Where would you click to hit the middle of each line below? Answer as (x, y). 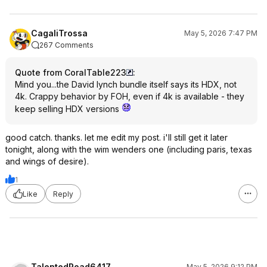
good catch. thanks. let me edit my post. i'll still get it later (117, 137)
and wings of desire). (47, 161)
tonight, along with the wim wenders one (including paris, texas (129, 149)
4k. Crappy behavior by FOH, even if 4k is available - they (130, 96)
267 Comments (66, 45)
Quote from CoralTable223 (71, 72)
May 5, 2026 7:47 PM (221, 33)
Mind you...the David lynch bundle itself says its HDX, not (126, 84)
